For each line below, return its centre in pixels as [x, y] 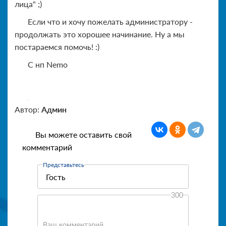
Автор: [28, 109]
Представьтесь [63, 165]
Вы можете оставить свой [83, 135]
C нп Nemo [48, 65]
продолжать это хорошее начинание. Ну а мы [100, 34]
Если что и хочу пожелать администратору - [110, 22]
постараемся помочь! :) [57, 47]
